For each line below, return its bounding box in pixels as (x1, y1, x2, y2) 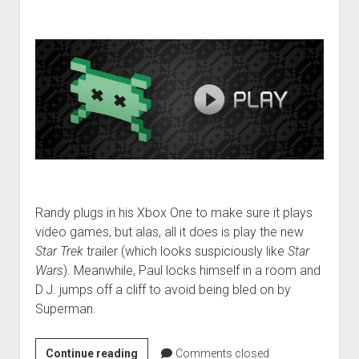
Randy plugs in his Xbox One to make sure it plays (34, 205, 313, 221)
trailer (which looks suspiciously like (83, 244, 288, 260)
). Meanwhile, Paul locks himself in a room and (63, 263, 321, 279)
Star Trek (34, 244, 83, 260)
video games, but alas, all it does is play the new (34, 224, 304, 240)
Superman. (34, 301, 96, 317)
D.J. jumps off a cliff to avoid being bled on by (34, 282, 291, 298)
